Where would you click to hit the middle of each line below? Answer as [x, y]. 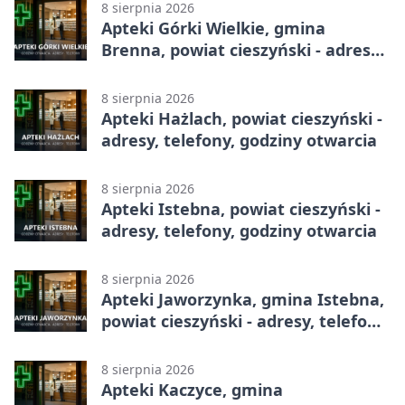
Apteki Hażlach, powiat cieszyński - [242, 118]
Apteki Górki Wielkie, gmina [213, 28]
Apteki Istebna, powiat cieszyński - [241, 208]
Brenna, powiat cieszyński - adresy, [242, 49]
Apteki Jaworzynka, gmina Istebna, [243, 299]
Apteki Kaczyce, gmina [192, 389]
